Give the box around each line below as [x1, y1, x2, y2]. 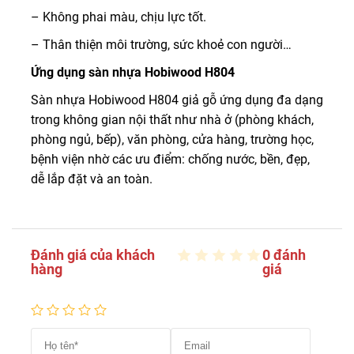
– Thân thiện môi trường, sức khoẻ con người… [31, 37, 292, 53]
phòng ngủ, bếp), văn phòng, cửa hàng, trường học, [31, 132, 314, 148]
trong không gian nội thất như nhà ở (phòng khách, [31, 112, 314, 128]
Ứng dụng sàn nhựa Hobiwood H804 [31, 65, 235, 81]
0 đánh [262, 247, 306, 264]
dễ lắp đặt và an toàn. [31, 171, 153, 187]
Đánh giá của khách [31, 247, 155, 264]
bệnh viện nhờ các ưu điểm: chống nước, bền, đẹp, [31, 152, 310, 168]
